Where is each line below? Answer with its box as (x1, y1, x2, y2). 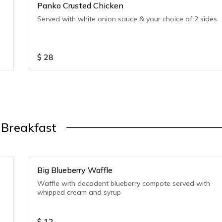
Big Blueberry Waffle (37, 165, 113, 175)
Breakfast (1, 120, 57, 135)
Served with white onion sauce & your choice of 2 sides (37, 14, 218, 23)
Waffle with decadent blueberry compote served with (37, 179, 211, 188)
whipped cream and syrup (37, 188, 121, 197)
